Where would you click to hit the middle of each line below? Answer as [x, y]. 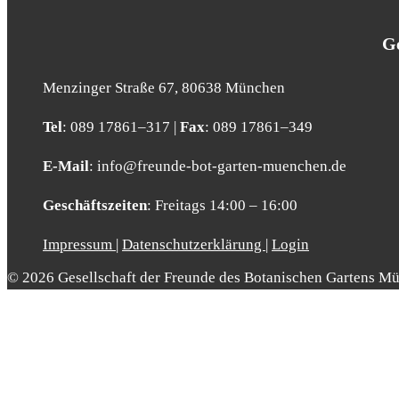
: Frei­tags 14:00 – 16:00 [222, 206]
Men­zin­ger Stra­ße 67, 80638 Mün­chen [164, 88]
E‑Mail [66, 167]
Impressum [79, 245]
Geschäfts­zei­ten [95, 206]
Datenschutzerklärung [194, 245]
